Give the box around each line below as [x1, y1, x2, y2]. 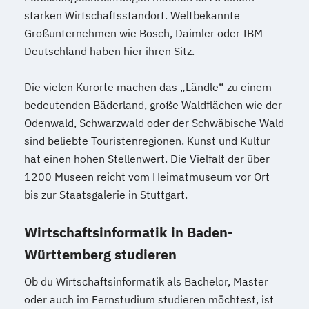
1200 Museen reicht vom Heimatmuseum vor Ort [24, 169, 270, 183]
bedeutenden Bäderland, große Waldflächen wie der [24, 97, 282, 112]
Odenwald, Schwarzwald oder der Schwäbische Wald [24, 115, 284, 130]
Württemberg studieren [24, 244, 177, 263]
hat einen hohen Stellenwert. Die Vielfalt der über [24, 151, 270, 166]
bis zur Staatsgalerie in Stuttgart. [24, 187, 188, 201]
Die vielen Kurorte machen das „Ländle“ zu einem [24, 79, 272, 94]
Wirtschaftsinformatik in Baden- [24, 222, 233, 241]
